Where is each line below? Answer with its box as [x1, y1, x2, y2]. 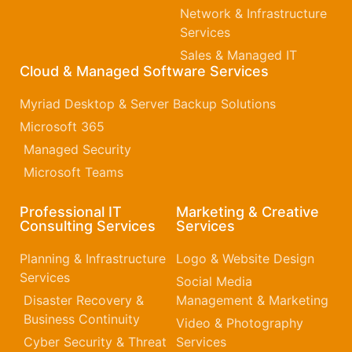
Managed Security [24, 141, 131, 157]
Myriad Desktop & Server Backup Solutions [20, 95, 276, 112]
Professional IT [20, 203, 122, 220]
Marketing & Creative [176, 203, 319, 220]
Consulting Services [20, 217, 156, 234]
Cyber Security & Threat [24, 333, 167, 350]
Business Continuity [24, 310, 140, 327]
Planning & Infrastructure [20, 250, 166, 266]
